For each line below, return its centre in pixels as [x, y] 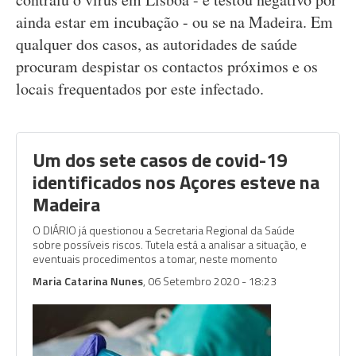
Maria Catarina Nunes [88, 281]
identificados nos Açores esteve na [176, 182]
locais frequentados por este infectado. [140, 89]
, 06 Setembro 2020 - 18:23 [210, 281]
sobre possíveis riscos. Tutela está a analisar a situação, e [170, 244]
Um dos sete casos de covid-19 [160, 160]
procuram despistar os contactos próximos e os [167, 66]
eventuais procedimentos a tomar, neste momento [155, 259]
